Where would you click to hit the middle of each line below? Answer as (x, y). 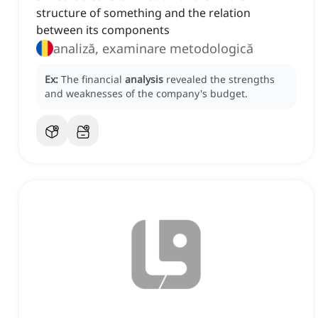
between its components (103, 30)
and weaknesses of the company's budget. (146, 94)
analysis (144, 79)
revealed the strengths (220, 79)
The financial (93, 79)
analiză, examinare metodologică (153, 49)
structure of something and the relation (143, 13)
